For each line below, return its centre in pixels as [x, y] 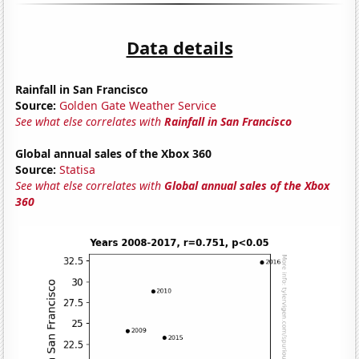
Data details [179, 47]
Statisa [78, 169]
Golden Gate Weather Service [138, 105]
